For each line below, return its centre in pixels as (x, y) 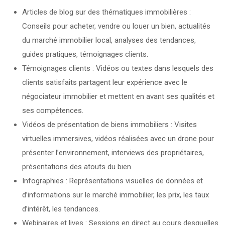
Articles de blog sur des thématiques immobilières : (106, 12)
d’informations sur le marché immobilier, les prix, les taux (116, 195)
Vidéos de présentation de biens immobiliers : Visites (109, 124)
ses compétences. (53, 110)
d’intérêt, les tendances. (61, 209)
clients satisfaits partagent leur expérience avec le (105, 82)
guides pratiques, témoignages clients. (85, 54)
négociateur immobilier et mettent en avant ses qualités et (118, 96)
